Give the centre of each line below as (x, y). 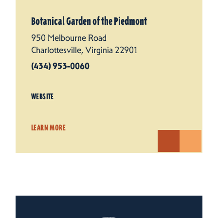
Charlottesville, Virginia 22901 (84, 50)
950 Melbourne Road (69, 38)
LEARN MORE (48, 127)
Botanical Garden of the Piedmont (89, 21)
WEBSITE (43, 96)
